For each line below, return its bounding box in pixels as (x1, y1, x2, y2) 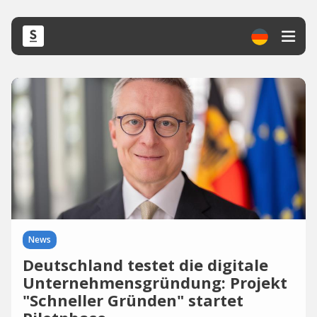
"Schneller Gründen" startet (23, 289, 243, 311)
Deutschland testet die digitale (23, 254, 268, 275)
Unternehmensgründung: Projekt (23, 272, 287, 293)
